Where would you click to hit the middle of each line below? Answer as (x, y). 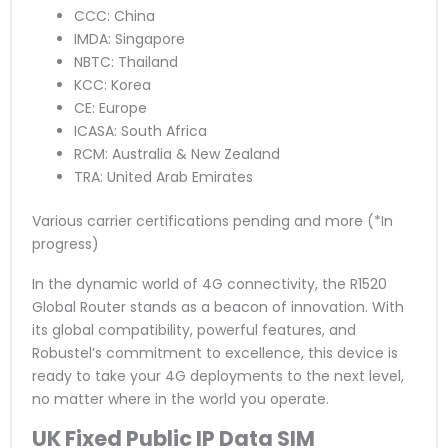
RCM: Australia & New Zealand (177, 153)
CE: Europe (110, 107)
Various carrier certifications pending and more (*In (212, 220)
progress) (65, 243)
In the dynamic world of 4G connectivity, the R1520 (209, 283)
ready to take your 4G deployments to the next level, (218, 375)
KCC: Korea (112, 84)
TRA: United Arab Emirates (163, 176)
